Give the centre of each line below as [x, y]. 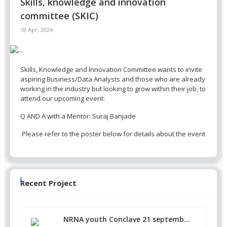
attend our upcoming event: [63, 99]
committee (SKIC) [59, 16]
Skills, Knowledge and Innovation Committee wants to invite [111, 70]
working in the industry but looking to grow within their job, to [113, 89]
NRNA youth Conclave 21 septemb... [127, 219]
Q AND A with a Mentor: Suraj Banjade [78, 116]
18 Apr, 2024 [36, 30]
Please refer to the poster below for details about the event [113, 134]
